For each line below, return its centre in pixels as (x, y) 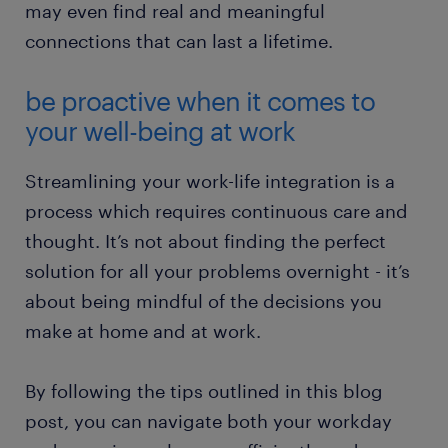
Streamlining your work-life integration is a (210, 180)
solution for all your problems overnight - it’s (217, 270)
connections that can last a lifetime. (179, 40)
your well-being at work (160, 130)
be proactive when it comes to (200, 100)
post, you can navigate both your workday (208, 420)
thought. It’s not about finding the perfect (205, 240)
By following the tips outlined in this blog (204, 390)
